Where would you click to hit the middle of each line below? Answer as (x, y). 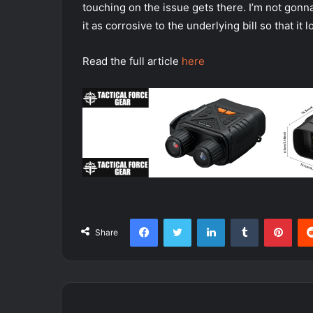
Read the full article (132, 61)
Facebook (179, 218)
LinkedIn (242, 218)
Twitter (206, 218)
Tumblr (272, 218)
